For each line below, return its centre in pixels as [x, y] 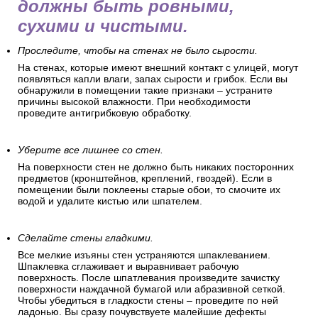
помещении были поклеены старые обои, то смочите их [149, 190]
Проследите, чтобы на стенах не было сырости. [138, 51]
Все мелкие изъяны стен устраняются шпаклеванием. [144, 255]
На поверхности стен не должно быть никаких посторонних [156, 167]
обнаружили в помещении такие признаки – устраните [145, 91]
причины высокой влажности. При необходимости [134, 102]
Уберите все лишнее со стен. [91, 150]
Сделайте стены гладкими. [86, 238]
